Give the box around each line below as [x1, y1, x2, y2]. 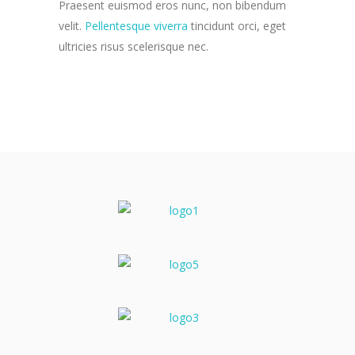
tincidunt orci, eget [188, 18, 286, 33]
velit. [59, 18, 85, 33]
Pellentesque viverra [85, 18, 188, 33]
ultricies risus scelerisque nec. [59, 39, 208, 54]
